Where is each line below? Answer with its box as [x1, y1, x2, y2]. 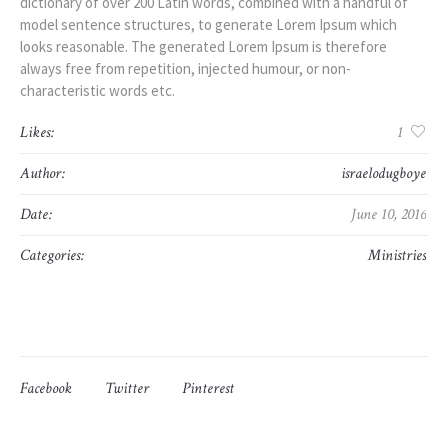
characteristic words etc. [20, 80, 175, 100]
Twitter [105, 377, 149, 399]
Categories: [20, 244, 84, 266]
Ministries [368, 244, 426, 266]
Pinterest [182, 377, 234, 399]
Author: [20, 162, 65, 184]
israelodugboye [341, 162, 426, 184]
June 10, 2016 [351, 203, 426, 225]
